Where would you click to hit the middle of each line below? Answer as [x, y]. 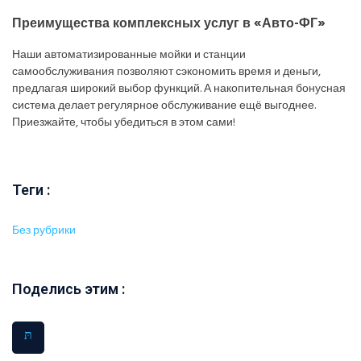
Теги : [31, 190]
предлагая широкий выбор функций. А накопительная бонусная [179, 89]
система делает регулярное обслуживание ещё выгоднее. [164, 106]
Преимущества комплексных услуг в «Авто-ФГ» [169, 24]
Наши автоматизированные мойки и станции [129, 56]
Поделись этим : [68, 289]
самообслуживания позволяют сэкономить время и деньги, [166, 73]
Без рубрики [44, 231]
